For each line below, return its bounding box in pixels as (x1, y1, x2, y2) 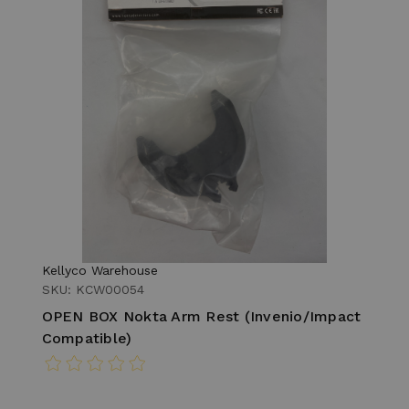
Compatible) (41, 329, 132, 347)
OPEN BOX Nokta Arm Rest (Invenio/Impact (41, 307, 362, 325)
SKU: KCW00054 (41, 281, 144, 297)
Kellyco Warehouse (41, 262, 158, 278)
